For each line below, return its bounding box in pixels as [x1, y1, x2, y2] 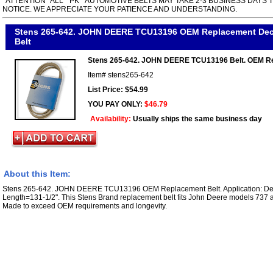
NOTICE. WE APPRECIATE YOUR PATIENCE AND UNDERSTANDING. [2, 4, 237, 13]
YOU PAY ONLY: [88, 99, 144, 108]
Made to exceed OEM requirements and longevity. [2, 201, 167, 210]
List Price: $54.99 [88, 85, 148, 94]
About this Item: [4, 168, 71, 179]
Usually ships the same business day [133, 114, 262, 123]
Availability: [90, 114, 133, 123]
